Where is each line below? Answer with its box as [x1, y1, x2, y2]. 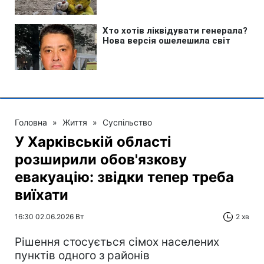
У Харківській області [15, 133, 171, 150]
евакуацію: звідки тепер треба [15, 168, 234, 186]
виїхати [15, 186, 68, 203]
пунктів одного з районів [15, 248, 150, 262]
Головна [15, 117, 47, 127]
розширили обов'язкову [15, 150, 187, 168]
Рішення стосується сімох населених [15, 235, 219, 249]
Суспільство [103, 117, 152, 127]
